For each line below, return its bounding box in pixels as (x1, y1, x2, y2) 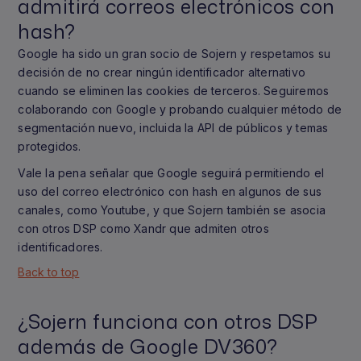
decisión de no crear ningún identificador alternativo (18, 65, 305, 79)
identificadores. (18, 240, 103, 254)
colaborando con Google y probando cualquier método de (18, 102, 342, 116)
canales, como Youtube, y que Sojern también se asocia (18, 203, 326, 217)
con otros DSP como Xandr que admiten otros (18, 222, 269, 235)
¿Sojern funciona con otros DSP (18, 308, 318, 335)
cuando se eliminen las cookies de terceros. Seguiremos (18, 84, 330, 98)
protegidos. (18, 139, 81, 153)
